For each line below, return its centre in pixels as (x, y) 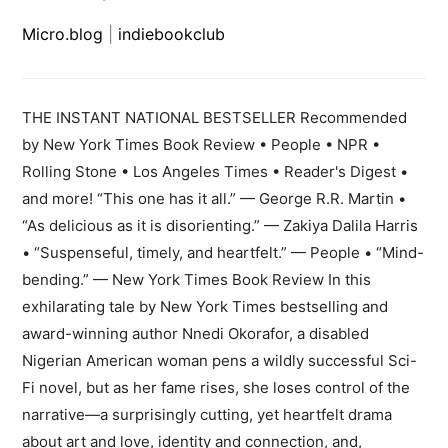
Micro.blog (63, 34)
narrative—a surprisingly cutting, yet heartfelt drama (207, 415)
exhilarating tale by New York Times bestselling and (205, 307)
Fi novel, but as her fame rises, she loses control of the (216, 388)
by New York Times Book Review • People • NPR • (201, 145)
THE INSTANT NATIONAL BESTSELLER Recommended (215, 118)
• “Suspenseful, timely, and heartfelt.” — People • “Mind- (223, 253)
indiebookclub (172, 34)
